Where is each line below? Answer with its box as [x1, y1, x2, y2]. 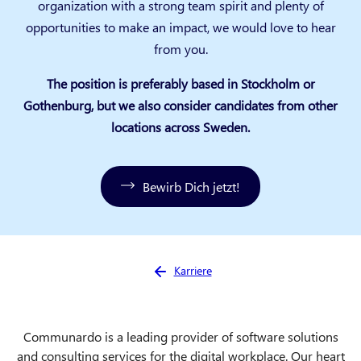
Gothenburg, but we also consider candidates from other [23, 96, 338, 114]
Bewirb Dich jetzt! [143, 177, 240, 195]
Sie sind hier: [149, 259, 221, 277]
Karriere [173, 262, 212, 278]
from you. [153, 39, 208, 57]
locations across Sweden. [111, 118, 250, 135]
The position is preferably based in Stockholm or [46, 74, 315, 92]
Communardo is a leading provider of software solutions [23, 327, 338, 345]
